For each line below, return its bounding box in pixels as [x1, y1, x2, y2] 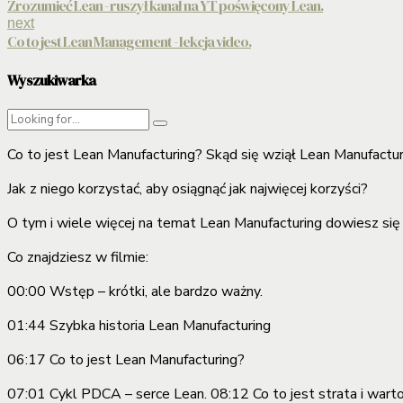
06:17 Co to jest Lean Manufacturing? [7, 350, 245, 371]
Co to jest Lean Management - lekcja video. [7, 31, 251, 51]
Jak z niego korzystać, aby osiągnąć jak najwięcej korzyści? [7, 179, 368, 200]
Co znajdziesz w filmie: [7, 247, 148, 268]
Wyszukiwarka [7, 70, 95, 91]
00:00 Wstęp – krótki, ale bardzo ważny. [7, 282, 263, 302]
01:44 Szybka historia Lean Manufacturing [7, 316, 271, 336]
